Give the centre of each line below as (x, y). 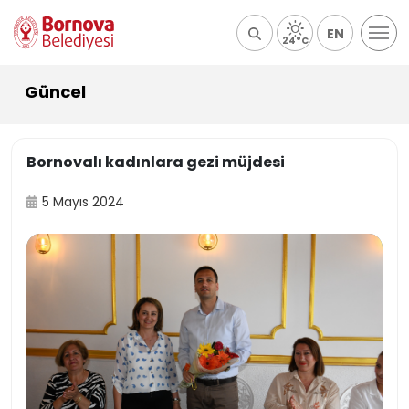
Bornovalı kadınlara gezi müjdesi (156, 162)
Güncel (55, 92)
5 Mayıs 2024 (84, 202)
